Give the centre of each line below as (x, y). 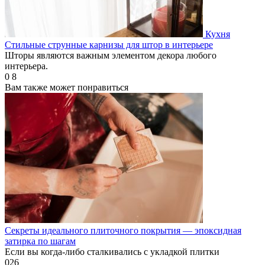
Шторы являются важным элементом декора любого (111, 55)
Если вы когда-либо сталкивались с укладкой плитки (112, 251)
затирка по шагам (40, 241)
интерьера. (26, 66)
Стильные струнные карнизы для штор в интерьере (109, 44)
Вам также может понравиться (67, 87)
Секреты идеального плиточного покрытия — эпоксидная (123, 230)
